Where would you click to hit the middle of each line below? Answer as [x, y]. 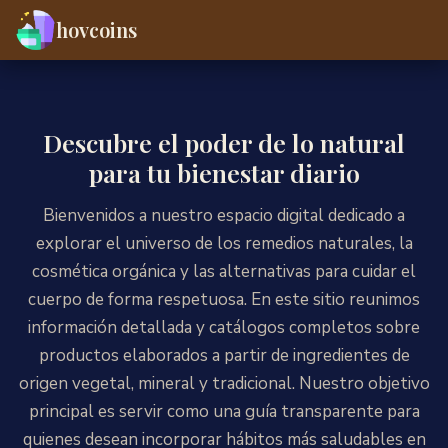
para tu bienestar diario [224, 172]
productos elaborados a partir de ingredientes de [224, 355]
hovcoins [96, 29]
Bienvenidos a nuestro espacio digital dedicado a [224, 215]
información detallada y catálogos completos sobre [224, 327]
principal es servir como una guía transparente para [224, 411]
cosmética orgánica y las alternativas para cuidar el [224, 271]
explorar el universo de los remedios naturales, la [224, 243]
